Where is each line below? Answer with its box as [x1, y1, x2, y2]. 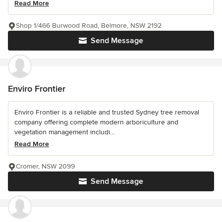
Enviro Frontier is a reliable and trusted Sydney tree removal [14, 108, 199, 116]
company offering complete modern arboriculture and [14, 118, 178, 126]
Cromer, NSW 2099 [16, 162, 75, 170]
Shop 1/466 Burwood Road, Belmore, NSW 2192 [16, 21, 162, 30]
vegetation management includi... [14, 128, 114, 136]
